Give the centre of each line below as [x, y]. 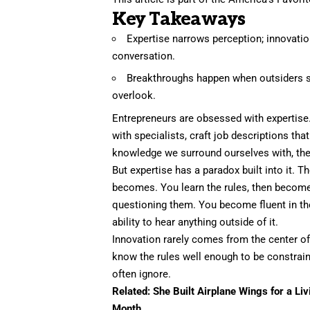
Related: [133, 291]
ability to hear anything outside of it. [195, 222]
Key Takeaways [179, 19]
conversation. [144, 56]
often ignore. [142, 274]
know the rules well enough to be [190, 256]
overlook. [134, 96]
